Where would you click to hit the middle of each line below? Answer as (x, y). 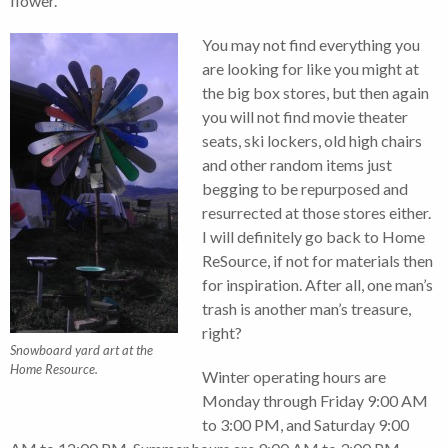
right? (222, 332)
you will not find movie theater (305, 116)
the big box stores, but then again (315, 92)
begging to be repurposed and (305, 188)
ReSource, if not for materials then (317, 260)
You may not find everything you (311, 44)
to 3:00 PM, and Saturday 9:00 (305, 424)
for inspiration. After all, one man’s (317, 284)
